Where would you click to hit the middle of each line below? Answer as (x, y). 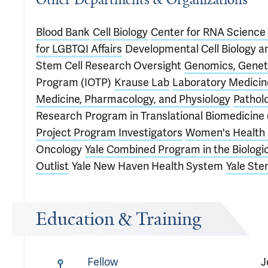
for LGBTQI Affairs (79, 49)
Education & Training (119, 219)
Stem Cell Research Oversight (109, 66)
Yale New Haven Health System (147, 166)
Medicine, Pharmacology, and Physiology (133, 99)
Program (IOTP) (74, 82)
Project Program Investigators (109, 133)
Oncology (59, 149)
